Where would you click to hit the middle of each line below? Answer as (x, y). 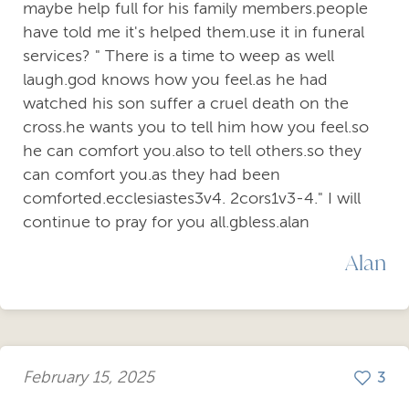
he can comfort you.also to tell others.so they (192, 150)
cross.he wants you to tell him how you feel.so (196, 126)
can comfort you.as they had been (152, 174)
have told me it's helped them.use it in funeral (194, 31)
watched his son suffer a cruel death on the (186, 103)
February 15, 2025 (89, 378)
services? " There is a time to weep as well (178, 55)
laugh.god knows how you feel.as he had (175, 79)
